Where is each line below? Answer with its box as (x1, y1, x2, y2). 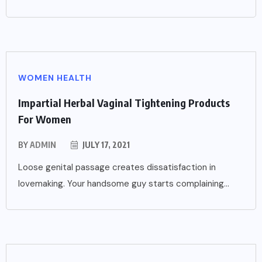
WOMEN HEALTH (18, 72, 92, 83)
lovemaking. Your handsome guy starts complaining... (18, 177, 229, 189)
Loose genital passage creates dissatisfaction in (18, 161, 216, 173)
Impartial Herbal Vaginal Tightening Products (18, 95, 230, 109)
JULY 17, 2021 (81, 139, 130, 150)
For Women (18, 112, 71, 126)
